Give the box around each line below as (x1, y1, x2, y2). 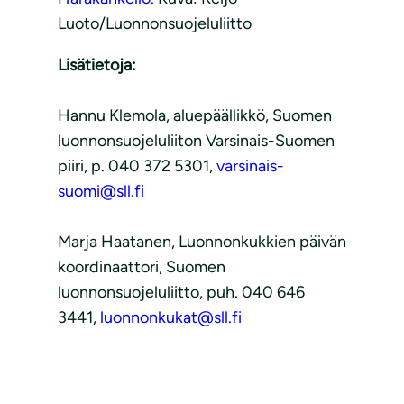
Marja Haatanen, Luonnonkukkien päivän (58, 232, 346, 252)
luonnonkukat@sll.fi (100, 308, 242, 328)
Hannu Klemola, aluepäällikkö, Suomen (58, 106, 332, 126)
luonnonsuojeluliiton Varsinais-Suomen (58, 131, 335, 151)
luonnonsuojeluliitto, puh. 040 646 (58, 282, 305, 303)
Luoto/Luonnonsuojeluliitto (58, 14, 252, 34)
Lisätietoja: (58, 55, 140, 76)
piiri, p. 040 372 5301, (58, 156, 216, 177)
